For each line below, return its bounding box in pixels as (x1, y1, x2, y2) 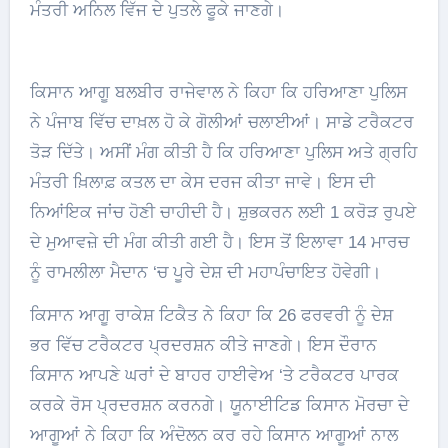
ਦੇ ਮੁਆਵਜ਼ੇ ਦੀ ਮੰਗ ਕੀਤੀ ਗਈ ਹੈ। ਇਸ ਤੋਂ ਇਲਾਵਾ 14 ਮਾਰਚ (29, 232, 409, 252)
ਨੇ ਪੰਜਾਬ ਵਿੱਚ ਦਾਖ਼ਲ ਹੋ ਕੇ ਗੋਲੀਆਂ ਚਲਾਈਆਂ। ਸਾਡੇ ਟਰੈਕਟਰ (29, 112, 414, 132)
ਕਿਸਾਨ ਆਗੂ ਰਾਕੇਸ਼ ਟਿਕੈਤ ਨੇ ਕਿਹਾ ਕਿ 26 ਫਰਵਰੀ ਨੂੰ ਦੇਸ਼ (29, 305, 393, 325)
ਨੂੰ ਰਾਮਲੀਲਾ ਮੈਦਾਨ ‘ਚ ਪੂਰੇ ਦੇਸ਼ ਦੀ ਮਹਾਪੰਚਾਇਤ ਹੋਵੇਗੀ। (29, 262, 381, 282)
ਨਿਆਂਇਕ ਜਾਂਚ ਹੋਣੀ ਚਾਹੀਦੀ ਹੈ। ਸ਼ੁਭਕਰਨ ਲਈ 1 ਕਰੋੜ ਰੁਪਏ (29, 202, 416, 222)
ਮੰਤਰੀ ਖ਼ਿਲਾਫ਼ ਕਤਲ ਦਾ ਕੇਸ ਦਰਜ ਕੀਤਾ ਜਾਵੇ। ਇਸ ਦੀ (29, 172, 375, 192)
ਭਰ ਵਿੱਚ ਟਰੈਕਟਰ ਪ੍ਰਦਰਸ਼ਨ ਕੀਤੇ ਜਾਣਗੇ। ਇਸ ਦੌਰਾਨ (29, 335, 377, 355)
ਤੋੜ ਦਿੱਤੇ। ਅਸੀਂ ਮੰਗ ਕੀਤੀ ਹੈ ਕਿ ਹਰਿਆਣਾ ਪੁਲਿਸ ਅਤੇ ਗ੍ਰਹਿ (29, 142, 417, 162)
